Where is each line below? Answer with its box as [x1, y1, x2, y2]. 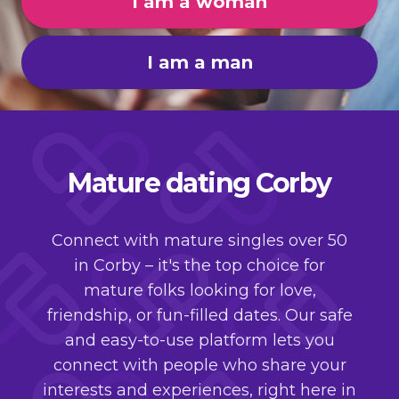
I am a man [146, 52, 253, 73]
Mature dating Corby [68, 167, 331, 199]
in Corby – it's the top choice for [74, 256, 325, 275]
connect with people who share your [53, 355, 346, 375]
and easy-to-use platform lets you [64, 330, 335, 350]
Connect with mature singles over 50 [52, 231, 347, 250]
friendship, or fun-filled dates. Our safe [46, 305, 353, 325]
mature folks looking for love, [83, 281, 316, 300]
